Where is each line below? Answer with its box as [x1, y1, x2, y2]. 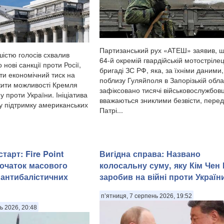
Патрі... [99, 105, 123, 115]
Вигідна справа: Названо [99, 148, 200, 160]
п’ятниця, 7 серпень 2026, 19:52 [101, 192, 192, 200]
